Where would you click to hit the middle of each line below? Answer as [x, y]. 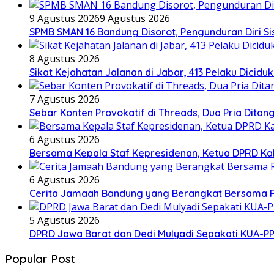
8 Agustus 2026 [65, 58]
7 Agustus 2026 [65, 99]
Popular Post [40, 259]
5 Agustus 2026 [65, 220]
